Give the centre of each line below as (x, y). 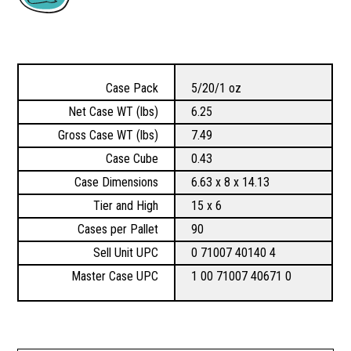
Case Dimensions (117, 183)
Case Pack (132, 89)
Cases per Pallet (118, 230)
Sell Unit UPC (126, 253)
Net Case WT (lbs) (114, 112)
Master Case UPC (115, 277)
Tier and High (126, 206)
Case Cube (132, 159)
